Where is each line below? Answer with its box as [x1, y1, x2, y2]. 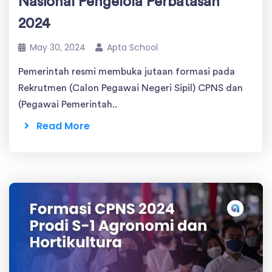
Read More [29, 118, 90, 133]
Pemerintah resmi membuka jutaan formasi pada [18, 66, 235, 76]
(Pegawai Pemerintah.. [18, 99, 117, 109]
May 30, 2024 [30, 41, 86, 53]
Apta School [107, 41, 158, 53]
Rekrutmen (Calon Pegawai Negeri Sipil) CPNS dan [18, 83, 243, 93]
